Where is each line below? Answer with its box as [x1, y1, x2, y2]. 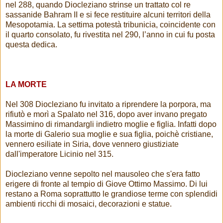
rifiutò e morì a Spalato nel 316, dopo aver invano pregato [5, 110, 207, 119]
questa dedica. [5, 40, 57, 49]
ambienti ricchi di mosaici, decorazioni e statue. [5, 200, 172, 209]
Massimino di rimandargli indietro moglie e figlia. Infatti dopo [5, 120, 217, 129]
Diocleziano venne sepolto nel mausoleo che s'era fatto [5, 170, 200, 179]
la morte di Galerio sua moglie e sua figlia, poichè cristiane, [5, 130, 213, 139]
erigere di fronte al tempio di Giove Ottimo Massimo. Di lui [5, 180, 208, 189]
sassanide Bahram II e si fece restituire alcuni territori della [5, 10, 211, 19]
